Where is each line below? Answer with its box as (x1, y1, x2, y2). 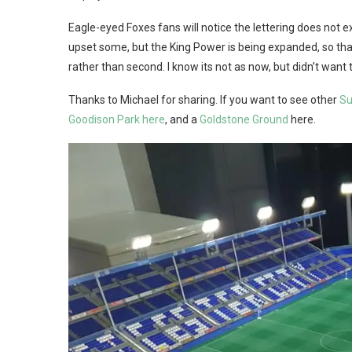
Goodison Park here (68, 112, 165, 126)
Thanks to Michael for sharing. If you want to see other (68, 93, 339, 106)
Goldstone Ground (200, 112, 288, 126)
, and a (165, 112, 200, 126)
